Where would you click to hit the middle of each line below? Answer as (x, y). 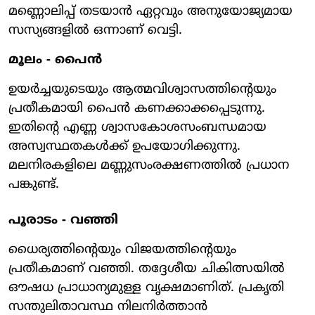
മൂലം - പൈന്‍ (55, 60)
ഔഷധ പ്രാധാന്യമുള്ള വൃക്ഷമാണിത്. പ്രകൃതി (146, 288)
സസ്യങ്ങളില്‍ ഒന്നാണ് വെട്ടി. (95, 30)
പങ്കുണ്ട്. (34, 184)
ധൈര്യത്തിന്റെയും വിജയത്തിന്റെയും (122, 250)
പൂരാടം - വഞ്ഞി (63, 220)
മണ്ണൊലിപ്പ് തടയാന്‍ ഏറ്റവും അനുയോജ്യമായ (150, 11)
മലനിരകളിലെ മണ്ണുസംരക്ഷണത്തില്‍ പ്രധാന (149, 165)
